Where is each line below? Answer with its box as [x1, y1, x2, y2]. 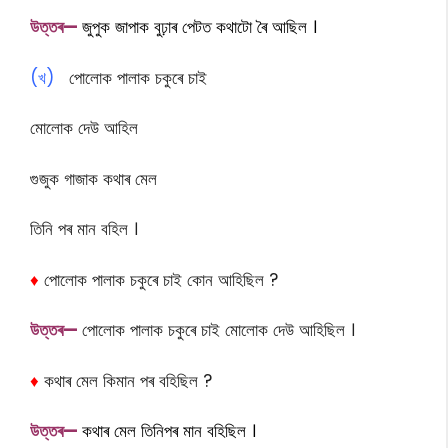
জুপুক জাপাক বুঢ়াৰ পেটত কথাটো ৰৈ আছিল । [82, 15, 317, 39]
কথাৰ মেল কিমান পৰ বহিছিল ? [44, 368, 212, 393]
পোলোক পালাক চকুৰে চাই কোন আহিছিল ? [44, 267, 278, 292]
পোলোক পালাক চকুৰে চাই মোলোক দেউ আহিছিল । [82, 318, 355, 342]
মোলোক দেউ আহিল [30, 116, 138, 140]
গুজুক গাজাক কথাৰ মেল [30, 166, 157, 191]
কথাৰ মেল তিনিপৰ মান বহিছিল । [82, 419, 256, 443]
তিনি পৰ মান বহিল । [30, 217, 138, 241]
